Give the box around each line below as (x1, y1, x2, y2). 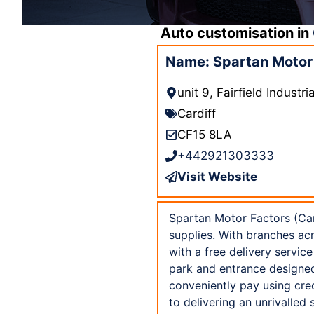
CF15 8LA (177, 127, 232, 142)
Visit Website (177, 169, 257, 184)
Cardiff (177, 106, 216, 121)
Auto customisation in (161, 24, 313, 41)
